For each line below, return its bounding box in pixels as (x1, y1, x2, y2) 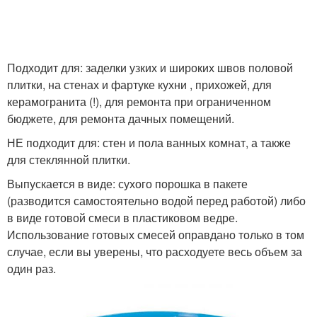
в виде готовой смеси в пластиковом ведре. (7, 209, 238, 226)
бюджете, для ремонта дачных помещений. (7, 110, 234, 127)
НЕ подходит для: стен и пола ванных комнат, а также (7, 134, 291, 151)
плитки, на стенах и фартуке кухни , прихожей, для (7, 76, 272, 93)
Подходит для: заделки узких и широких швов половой (7, 59, 293, 76)
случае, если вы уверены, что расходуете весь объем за (7, 243, 302, 260)
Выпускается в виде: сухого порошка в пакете (7, 175, 248, 192)
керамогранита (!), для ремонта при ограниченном (7, 93, 271, 110)
